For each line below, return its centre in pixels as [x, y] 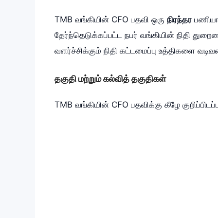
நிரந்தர [179, 19]
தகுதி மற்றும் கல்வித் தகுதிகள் [110, 79]
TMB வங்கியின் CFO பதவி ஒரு [111, 19]
